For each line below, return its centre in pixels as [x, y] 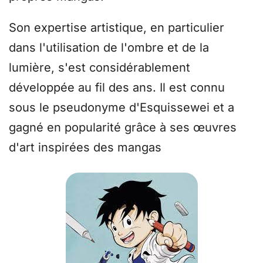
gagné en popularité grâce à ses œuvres [123, 128]
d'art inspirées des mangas [85, 148]
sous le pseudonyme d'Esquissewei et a [122, 108]
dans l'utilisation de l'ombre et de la [109, 48]
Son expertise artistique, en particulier [117, 28]
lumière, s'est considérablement [100, 68]
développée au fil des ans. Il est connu [117, 88]
